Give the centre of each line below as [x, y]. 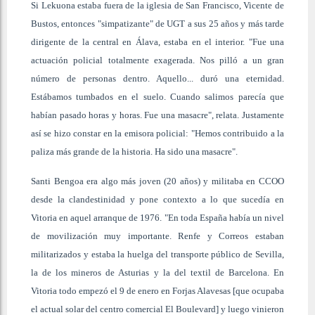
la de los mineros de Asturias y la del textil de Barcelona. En [157, 272]
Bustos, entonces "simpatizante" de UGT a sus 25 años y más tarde [157, 23]
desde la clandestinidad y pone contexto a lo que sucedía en [157, 199]
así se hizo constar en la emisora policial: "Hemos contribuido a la [157, 133]
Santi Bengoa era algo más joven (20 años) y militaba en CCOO [157, 181]
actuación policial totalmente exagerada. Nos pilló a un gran [157, 60]
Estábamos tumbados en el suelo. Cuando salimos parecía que [157, 96]
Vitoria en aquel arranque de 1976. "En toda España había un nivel [157, 217]
